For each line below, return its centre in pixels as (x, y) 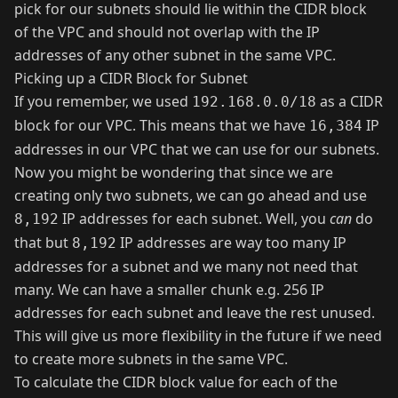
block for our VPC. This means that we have (162, 126)
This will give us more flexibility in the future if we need (198, 336)
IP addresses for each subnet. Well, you (194, 219)
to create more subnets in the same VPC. (151, 359)
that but (43, 243)
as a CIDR (350, 102)
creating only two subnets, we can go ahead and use (191, 196)
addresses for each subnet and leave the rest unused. (195, 313)
